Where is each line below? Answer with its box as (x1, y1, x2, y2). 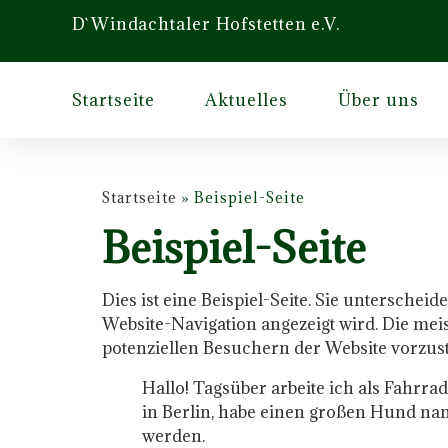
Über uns (338, 89, 419, 112)
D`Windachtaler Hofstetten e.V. (72, 13, 340, 35)
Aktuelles (205, 89, 288, 112)
